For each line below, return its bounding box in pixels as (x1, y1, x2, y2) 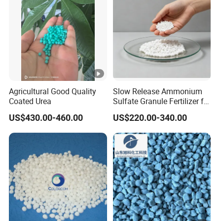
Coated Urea (9, 96, 52, 107)
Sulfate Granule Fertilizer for (112, 96, 211, 107)
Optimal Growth (112, 106, 168, 116)
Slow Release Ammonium (112, 86, 202, 97)
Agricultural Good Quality (9, 86, 97, 97)
